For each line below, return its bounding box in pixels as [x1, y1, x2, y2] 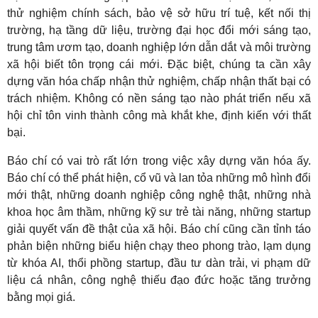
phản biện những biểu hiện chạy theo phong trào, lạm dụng [7, 239, 311, 252]
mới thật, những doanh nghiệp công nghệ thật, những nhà [7, 188, 311, 201]
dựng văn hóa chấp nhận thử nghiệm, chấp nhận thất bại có [7, 75, 311, 87]
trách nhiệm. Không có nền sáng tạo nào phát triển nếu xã [7, 92, 311, 104]
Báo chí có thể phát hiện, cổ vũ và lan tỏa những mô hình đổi [7, 171, 311, 184]
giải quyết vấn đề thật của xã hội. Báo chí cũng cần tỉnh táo [7, 222, 311, 235]
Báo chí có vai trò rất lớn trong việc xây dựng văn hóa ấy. [7, 154, 311, 167]
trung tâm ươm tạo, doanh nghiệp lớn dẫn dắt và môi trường [7, 40, 311, 53]
